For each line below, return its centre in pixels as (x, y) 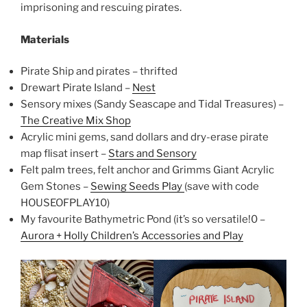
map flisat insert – (64, 154)
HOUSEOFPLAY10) (65, 203)
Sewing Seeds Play (137, 187)
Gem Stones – (56, 187)
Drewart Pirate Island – (76, 88)
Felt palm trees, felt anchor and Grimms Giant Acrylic (147, 170)
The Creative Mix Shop (76, 121)
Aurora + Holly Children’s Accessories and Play (132, 236)
